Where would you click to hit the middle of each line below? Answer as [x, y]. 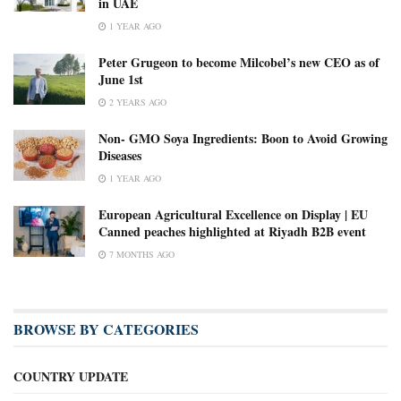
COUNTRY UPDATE [71, 377]
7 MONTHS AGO [141, 255]
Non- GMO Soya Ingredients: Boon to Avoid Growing [243, 139]
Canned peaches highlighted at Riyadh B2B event [232, 232]
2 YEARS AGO [137, 102]
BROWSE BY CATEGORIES [106, 329]
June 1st [121, 80]
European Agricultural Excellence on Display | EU [233, 215]
